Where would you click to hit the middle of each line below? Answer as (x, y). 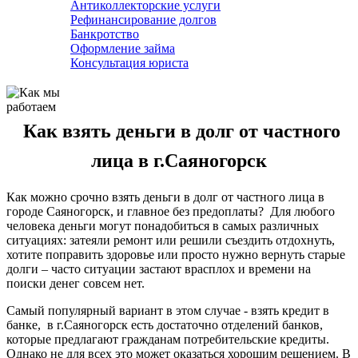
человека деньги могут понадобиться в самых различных (163, 226)
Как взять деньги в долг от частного (179, 131)
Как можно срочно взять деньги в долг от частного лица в (165, 197)
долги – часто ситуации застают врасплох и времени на (159, 269)
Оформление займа (123, 48)
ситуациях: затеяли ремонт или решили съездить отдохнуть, (171, 241)
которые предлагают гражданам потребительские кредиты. (168, 340)
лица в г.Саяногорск (179, 160)
